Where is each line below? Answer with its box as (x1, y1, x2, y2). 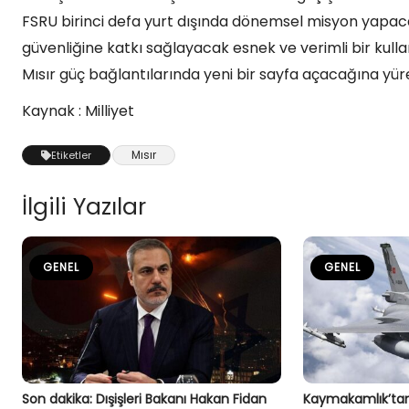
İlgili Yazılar (22, 191, 146, 223)
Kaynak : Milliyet (22, 100, 134, 121)
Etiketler (51, 148, 91, 163)
